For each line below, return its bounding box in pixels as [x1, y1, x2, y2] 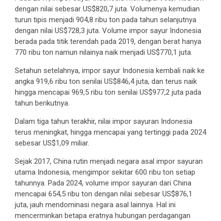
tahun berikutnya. [15, 99, 70, 108]
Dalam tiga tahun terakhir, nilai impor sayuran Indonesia [15, 117, 192, 126]
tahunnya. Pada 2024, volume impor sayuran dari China [15, 179, 191, 188]
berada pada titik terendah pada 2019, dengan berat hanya [15, 37, 201, 46]
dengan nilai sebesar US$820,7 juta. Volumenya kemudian [15, 4, 200, 14]
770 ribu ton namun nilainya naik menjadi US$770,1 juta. [15, 48, 192, 57]
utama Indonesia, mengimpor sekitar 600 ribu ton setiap [15, 168, 195, 177]
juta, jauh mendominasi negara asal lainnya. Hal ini [15, 200, 176, 210]
